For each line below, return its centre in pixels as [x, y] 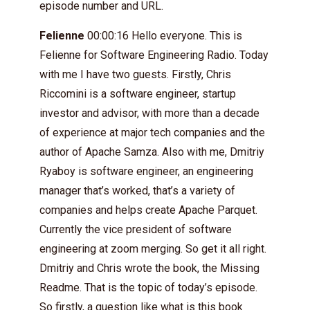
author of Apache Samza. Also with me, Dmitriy [152, 152]
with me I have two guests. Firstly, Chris [135, 74]
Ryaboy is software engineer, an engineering [146, 171]
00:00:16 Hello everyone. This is [163, 36]
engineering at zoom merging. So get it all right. [153, 249]
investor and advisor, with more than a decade [149, 113]
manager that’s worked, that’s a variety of [137, 191]
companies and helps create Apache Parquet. [148, 210]
